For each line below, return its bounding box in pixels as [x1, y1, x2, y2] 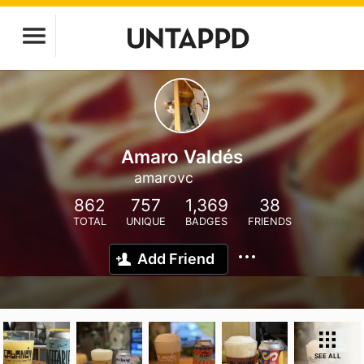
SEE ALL [314, 352, 341, 360]
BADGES [185, 215, 227, 227]
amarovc [134, 169, 193, 186]
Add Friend [137, 250, 214, 267]
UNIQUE [125, 215, 166, 227]
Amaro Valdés [121, 145, 243, 167]
